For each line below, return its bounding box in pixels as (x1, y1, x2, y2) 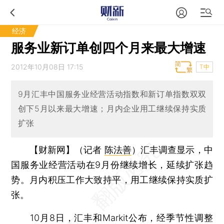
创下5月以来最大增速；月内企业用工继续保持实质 (17, 103, 206, 114)
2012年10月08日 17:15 (11, 62, 83, 71)
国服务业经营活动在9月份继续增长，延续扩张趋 (11, 159, 213, 170)
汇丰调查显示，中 (140, 144, 213, 155)
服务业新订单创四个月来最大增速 (11, 40, 206, 55)
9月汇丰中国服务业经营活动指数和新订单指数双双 (17, 89, 206, 99)
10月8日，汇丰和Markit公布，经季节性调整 (11, 212, 213, 223)
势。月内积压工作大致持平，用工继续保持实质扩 (11, 174, 213, 185)
